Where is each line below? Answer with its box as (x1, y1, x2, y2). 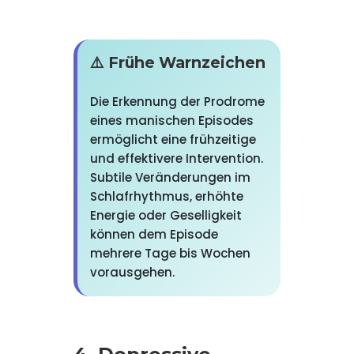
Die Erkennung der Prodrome (89, 93, 265, 110)
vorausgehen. (89, 264, 175, 281)
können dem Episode (89, 226, 218, 243)
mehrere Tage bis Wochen (89, 245, 250, 262)
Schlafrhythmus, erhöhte (89, 188, 243, 205)
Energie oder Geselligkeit (89, 207, 242, 224)
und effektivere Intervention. (89, 150, 263, 167)
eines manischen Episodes (89, 112, 254, 129)
